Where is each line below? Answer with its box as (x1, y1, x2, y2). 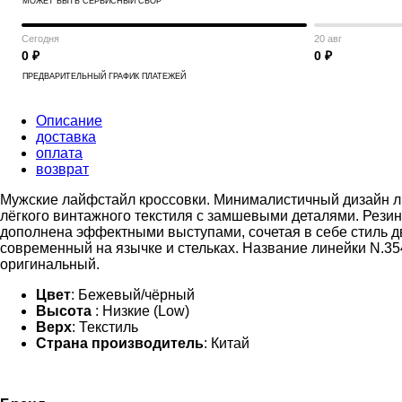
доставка (36, 128, 96, 144)
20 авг (314, 32, 342, 44)
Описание (36, 112, 102, 128)
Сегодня (22, 32, 59, 44)
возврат (36, 161, 89, 177)
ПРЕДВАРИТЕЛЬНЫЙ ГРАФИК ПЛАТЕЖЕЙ (22, 71, 186, 81)
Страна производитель (36, 335, 204, 351)
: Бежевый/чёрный (71, 286, 195, 302)
